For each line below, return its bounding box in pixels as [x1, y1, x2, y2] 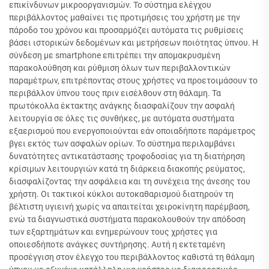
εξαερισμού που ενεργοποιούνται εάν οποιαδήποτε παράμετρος [9, 126, 256, 136]
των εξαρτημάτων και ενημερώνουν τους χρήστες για [9, 227, 217, 237]
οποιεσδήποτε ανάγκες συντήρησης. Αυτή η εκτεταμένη [9, 240, 225, 250]
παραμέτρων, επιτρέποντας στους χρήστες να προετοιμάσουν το [9, 76, 258, 86]
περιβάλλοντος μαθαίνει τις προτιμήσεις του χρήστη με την [9, 13, 240, 23]
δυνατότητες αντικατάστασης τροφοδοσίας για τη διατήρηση [9, 151, 245, 162]
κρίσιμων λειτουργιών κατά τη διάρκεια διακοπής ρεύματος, [9, 164, 245, 174]
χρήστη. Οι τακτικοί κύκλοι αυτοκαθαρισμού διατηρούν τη [9, 189, 234, 199]
